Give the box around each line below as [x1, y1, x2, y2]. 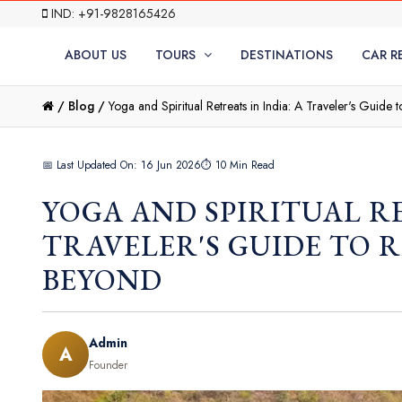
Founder [89, 357, 127, 373]
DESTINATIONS [240, 45, 333, 64]
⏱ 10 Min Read [201, 157, 275, 173]
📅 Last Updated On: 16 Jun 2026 [42, 157, 201, 173]
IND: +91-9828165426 [48, 4, 176, 22]
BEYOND [42, 261, 162, 299]
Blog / [68, 97, 105, 115]
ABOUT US [64, 45, 127, 64]
